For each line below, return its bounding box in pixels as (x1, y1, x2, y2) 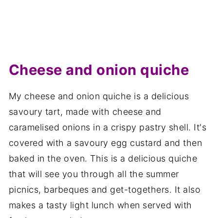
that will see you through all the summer (8, 168, 179, 179)
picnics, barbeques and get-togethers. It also (8, 184, 201, 195)
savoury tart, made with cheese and (8, 106, 162, 117)
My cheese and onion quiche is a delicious (8, 91, 189, 101)
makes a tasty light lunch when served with (8, 200, 192, 210)
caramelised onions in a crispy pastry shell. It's (8, 122, 207, 132)
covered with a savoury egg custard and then (8, 137, 202, 148)
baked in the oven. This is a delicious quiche (8, 153, 198, 163)
